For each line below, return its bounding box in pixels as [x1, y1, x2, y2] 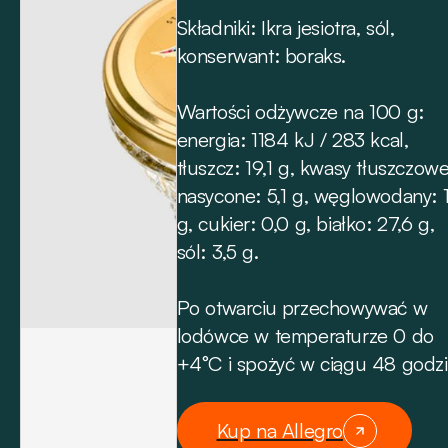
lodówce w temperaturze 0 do [176, 323, 434, 348]
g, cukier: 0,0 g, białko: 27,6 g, [176, 211, 435, 236]
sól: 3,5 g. [176, 239, 259, 264]
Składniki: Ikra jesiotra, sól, [176, 15, 395, 40]
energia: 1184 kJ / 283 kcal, [176, 127, 409, 152]
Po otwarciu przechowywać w [176, 295, 428, 320]
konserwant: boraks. [176, 43, 346, 68]
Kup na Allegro [216, 417, 343, 443]
